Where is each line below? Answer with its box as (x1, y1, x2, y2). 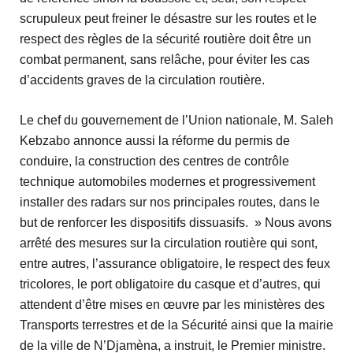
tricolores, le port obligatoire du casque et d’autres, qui (20, 277, 321, 291)
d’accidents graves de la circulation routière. (20, 73, 268, 87)
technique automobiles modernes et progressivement (20, 174, 315, 188)
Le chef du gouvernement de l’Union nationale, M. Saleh (20, 113, 333, 127)
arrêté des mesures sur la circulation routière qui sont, (20, 236, 318, 250)
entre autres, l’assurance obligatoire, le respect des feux (20, 256, 330, 270)
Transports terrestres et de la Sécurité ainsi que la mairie (20, 318, 333, 332)
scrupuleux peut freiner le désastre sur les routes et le (20, 12, 317, 26)
